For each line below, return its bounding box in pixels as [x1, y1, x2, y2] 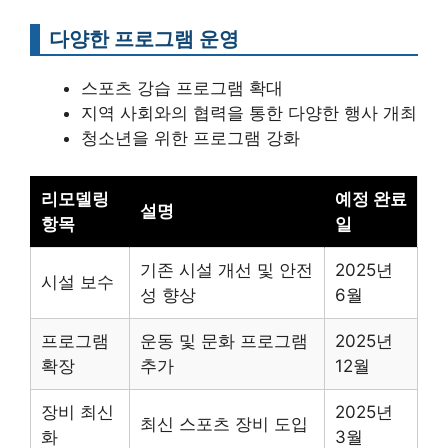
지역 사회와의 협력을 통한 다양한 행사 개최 [81, 102, 417, 123]
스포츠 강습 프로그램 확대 [81, 77, 283, 98]
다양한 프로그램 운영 [49, 25, 239, 51]
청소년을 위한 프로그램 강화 [81, 127, 300, 148]
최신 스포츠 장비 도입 [140, 414, 308, 434]
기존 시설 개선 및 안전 [140, 260, 313, 280]
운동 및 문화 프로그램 [140, 331, 308, 351]
